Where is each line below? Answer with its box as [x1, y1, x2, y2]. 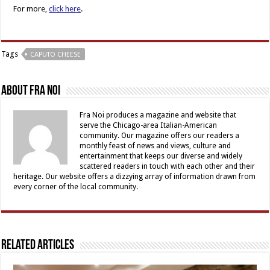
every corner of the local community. [13, 182, 139, 191]
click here [49, 4, 81, 13]
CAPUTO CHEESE [30, 50, 81, 58]
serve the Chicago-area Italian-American [80, 121, 218, 130]
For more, [13, 4, 49, 13]
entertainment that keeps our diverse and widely [80, 151, 243, 160]
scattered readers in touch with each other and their [80, 162, 256, 171]
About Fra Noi [1, 84, 61, 98]
